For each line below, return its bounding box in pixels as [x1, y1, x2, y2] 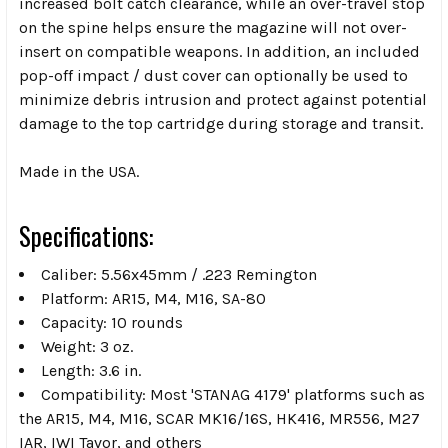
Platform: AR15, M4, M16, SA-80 [41, 288, 266, 308]
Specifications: [19, 216, 153, 254]
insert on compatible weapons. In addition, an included [19, 41, 420, 61]
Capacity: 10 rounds [41, 312, 183, 332]
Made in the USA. [19, 161, 139, 181]
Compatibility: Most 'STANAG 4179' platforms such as [41, 384, 425, 404]
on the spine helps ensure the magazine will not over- [19, 17, 407, 37]
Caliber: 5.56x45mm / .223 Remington [41, 264, 317, 284]
